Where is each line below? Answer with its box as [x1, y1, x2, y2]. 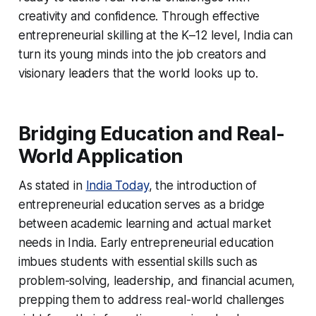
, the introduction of [148, 178, 257, 193]
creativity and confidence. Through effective [18, 8, 260, 23]
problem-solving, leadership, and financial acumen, [18, 273, 296, 288]
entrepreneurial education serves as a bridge [18, 197, 265, 212]
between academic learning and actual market [18, 216, 272, 231]
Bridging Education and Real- [18, 121, 285, 145]
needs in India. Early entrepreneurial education [18, 235, 274, 250]
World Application [18, 144, 183, 168]
